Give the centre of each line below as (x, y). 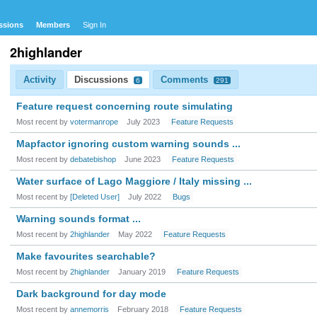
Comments (186, 80)
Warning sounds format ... (79, 219)
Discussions (103, 80)
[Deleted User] (95, 197)
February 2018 (143, 309)
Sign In (94, 25)
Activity (40, 80)
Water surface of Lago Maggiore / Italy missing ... (134, 181)
